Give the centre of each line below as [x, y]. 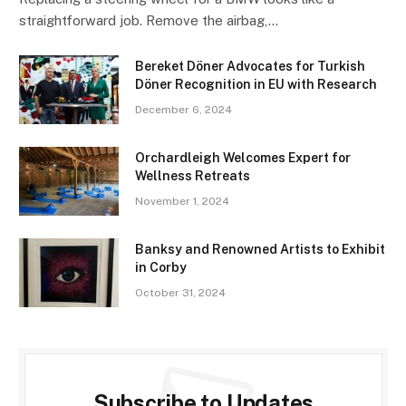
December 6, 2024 [184, 110]
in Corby [161, 268]
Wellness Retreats [193, 176]
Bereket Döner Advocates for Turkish [250, 67]
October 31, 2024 [180, 293]
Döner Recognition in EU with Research [256, 85]
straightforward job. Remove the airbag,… [149, 21]
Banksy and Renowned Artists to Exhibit [260, 250]
